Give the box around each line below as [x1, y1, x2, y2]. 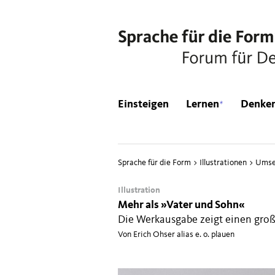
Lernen [186, 99, 219, 110]
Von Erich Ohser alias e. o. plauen [118, 231, 234, 239]
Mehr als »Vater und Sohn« [118, 199, 245, 211]
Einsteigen [118, 99, 169, 110]
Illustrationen [199, 159, 247, 167]
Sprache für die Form [118, 159, 191, 167]
